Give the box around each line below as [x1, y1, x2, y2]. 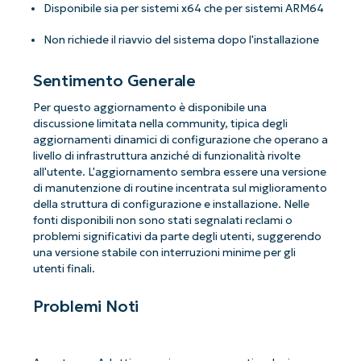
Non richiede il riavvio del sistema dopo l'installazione [44, 33, 320, 48]
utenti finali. [32, 262, 95, 276]
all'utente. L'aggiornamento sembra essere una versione [32, 165, 326, 180]
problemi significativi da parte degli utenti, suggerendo [32, 230, 322, 244]
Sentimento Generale [32, 70, 197, 90]
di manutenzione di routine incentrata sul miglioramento [32, 181, 327, 196]
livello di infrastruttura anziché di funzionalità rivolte [32, 149, 301, 164]
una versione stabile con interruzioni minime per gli [32, 246, 296, 260]
